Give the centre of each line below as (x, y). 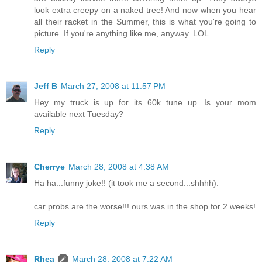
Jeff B (46, 86)
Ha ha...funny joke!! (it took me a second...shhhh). (126, 183)
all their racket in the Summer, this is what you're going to (145, 21)
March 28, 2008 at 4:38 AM (119, 166)
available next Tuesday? (79, 114)
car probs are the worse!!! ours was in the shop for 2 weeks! (145, 206)
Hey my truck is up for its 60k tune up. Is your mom (145, 102)
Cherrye (49, 166)
